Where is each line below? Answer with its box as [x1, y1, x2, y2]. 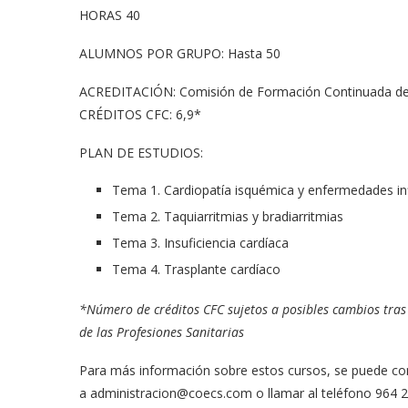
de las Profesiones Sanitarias [79, 323, 244, 342]
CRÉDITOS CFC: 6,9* [79, 106, 201, 124]
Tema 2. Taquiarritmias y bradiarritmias [112, 208, 343, 226]
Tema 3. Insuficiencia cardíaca [112, 234, 289, 252]
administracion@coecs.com [90, 384, 252, 403]
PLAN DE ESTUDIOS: [79, 144, 203, 162]
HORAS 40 [79, 6, 140, 25]
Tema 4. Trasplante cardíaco [112, 260, 280, 279]
